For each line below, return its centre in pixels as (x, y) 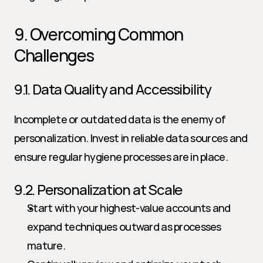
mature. (46, 245)
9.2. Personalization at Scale (98, 189)
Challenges (54, 55)
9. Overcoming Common (99, 34)
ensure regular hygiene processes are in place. (121, 157)
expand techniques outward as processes (124, 227)
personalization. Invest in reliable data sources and (131, 138)
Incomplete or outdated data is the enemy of (120, 119)
